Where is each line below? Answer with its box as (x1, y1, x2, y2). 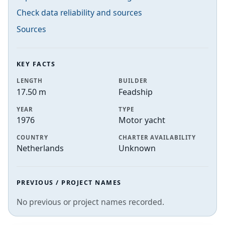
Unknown (119, 142, 156, 154)
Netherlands (17, 142, 64, 154)
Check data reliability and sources (17, 7, 142, 19)
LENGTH (17, 77, 43, 85)
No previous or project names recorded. (17, 196, 164, 208)
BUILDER (119, 77, 148, 85)
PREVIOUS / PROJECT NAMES (17, 178, 122, 187)
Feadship (119, 86, 153, 97)
